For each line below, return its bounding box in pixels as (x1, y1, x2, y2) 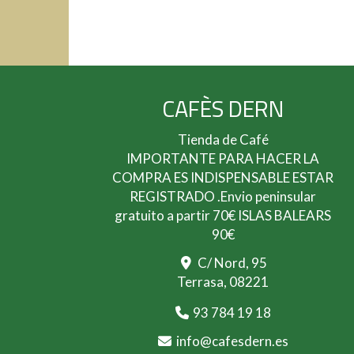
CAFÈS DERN (162, 91, 284, 126)
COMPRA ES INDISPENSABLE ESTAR (112, 169, 333, 186)
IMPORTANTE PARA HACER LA (126, 150, 319, 167)
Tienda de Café (177, 131, 269, 148)
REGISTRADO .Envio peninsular (130, 188, 316, 205)
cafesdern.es (211, 333, 288, 349)
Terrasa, (177, 273, 229, 290)
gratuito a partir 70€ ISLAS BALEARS (115, 207, 331, 224)
